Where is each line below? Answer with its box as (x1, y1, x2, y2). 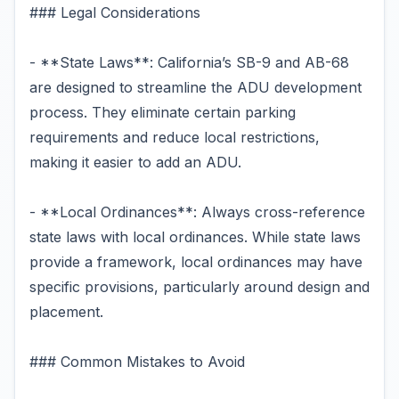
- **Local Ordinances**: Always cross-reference (29, 203, 365, 221)
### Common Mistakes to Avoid (29, 353, 245, 370)
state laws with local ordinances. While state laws (29, 228, 361, 246)
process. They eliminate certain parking (29, 103, 296, 121)
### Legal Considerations (29, 4, 200, 21)
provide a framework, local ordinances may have (29, 253, 362, 271)
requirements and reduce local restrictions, (29, 128, 320, 146)
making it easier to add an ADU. (29, 153, 241, 171)
